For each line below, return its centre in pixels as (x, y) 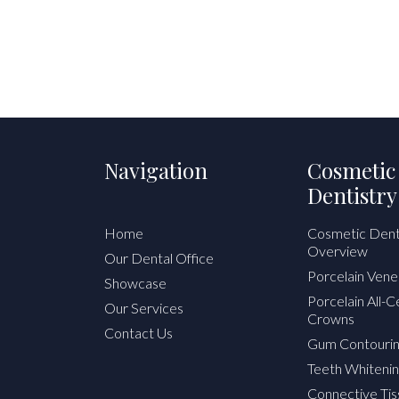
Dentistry (352, 195)
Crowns (331, 319)
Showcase (135, 283)
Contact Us (138, 333)
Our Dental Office (159, 258)
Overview (338, 251)
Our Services (144, 308)
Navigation (156, 171)
